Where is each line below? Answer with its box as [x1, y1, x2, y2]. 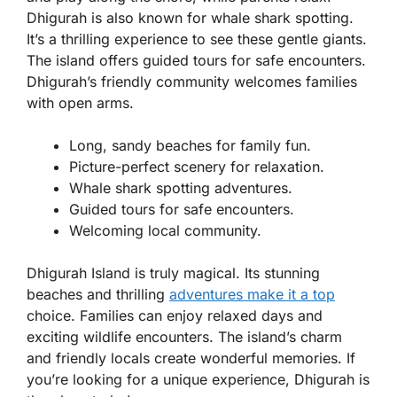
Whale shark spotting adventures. [69, 179, 292, 198]
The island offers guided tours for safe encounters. [27, 51, 366, 70]
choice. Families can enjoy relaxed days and [27, 307, 323, 325]
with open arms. [27, 94, 134, 113]
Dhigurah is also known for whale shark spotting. [27, 9, 354, 27]
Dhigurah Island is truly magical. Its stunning [27, 264, 320, 283]
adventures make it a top [169, 285, 335, 304]
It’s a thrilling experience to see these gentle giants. [27, 30, 367, 49]
